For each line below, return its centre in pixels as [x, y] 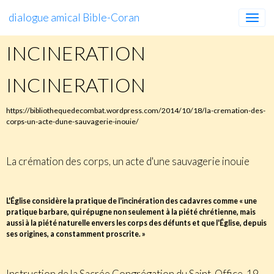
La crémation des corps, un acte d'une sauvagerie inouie [128, 161]
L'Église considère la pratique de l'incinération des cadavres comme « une [131, 201]
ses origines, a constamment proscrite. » [76, 234]
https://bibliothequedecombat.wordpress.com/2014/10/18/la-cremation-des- [136, 110]
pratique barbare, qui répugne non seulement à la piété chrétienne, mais [131, 212]
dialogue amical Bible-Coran [74, 17]
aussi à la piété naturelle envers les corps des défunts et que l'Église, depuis [136, 223]
